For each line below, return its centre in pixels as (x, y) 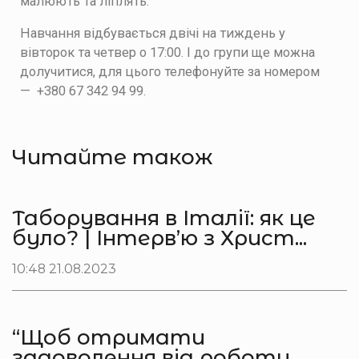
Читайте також (112, 156)
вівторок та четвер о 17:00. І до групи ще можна (167, 53)
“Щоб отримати (109, 337)
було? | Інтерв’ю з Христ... (159, 237)
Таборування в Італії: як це (164, 217)
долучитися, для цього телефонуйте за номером (171, 72)
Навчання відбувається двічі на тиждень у (153, 34)
